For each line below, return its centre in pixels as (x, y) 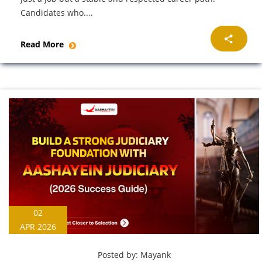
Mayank (155, 255)
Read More (43, 44)
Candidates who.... (57, 13)
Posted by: (119, 255)
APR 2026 (38, 227)
